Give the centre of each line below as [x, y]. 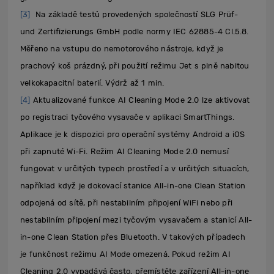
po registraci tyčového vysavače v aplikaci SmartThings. [128, 117]
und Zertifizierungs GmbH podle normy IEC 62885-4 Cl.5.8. [135, 32]
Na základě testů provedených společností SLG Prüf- [137, 15]
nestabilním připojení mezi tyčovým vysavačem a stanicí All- [136, 220]
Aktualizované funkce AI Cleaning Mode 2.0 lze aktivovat [140, 100]
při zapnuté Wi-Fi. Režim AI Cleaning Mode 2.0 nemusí [124, 152]
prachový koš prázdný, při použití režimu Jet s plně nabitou [135, 66]
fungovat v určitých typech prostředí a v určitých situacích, [135, 169]
